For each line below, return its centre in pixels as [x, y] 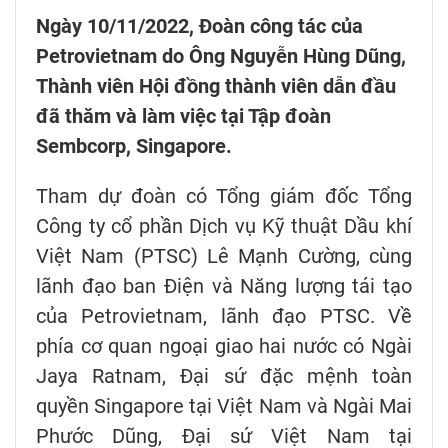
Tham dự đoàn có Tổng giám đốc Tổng [224, 196]
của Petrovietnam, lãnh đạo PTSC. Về [224, 316]
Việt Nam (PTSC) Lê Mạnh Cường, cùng [224, 256]
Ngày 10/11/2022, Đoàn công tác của [199, 26]
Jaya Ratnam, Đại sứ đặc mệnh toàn [224, 376]
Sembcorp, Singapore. [134, 146]
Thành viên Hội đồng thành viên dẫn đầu [216, 86]
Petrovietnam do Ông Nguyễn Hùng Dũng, [221, 56]
